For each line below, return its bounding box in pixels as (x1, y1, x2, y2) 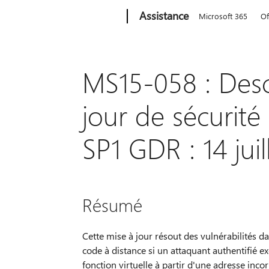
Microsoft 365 (199, 11, 248, 21)
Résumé (82, 192, 142, 217)
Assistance (139, 8, 189, 23)
